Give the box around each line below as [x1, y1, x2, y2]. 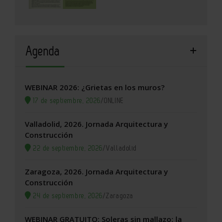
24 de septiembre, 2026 [31, 191, 103, 200]
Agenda [26, 43, 60, 58]
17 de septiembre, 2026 [31, 96, 101, 105]
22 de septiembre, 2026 [31, 143, 103, 153]
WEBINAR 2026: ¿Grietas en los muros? [25, 82, 165, 92]
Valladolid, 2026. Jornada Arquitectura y [25, 118, 168, 129]
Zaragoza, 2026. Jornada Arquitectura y [25, 166, 168, 176]
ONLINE [104, 96, 124, 105]
